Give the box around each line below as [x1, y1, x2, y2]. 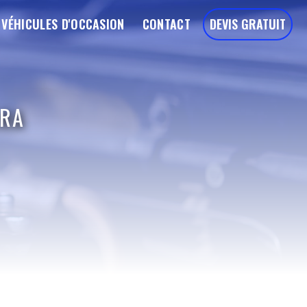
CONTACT [142, 14, 191, 33]
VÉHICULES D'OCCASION [1, 14, 125, 33]
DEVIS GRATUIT [210, 14, 286, 33]
